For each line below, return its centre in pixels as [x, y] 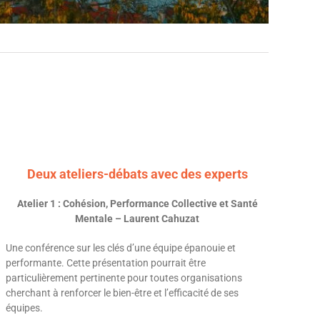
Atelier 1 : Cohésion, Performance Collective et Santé [137, 203]
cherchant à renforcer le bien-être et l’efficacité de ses [122, 292]
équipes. [24, 307]
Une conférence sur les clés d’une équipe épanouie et [120, 247]
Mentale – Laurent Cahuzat [137, 218]
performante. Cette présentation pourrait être [105, 262]
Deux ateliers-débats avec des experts [137, 174]
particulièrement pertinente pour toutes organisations [124, 277]
